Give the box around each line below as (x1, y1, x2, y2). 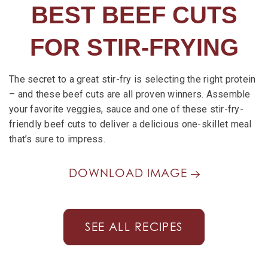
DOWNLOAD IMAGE (68, 166, 191, 180)
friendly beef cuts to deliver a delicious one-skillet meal (9, 118, 252, 130)
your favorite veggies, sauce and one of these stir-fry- (9, 103, 243, 115)
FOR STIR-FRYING (29, 33, 239, 60)
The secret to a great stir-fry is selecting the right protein (9, 74, 256, 86)
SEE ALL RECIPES (85, 220, 183, 234)
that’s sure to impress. (9, 133, 105, 145)
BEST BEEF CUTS (31, 1, 237, 28)
